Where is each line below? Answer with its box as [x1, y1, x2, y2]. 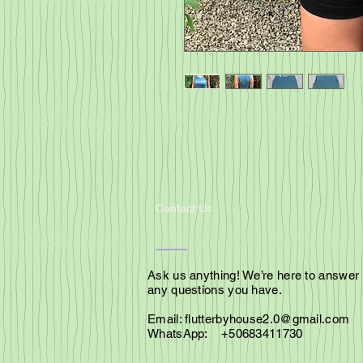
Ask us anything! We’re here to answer [147, 268, 360, 282]
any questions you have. [147, 283, 286, 297]
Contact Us [156, 202, 212, 215]
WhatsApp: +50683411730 [147, 327, 303, 340]
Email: [147, 312, 186, 326]
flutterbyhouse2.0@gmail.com [185, 312, 350, 326]
